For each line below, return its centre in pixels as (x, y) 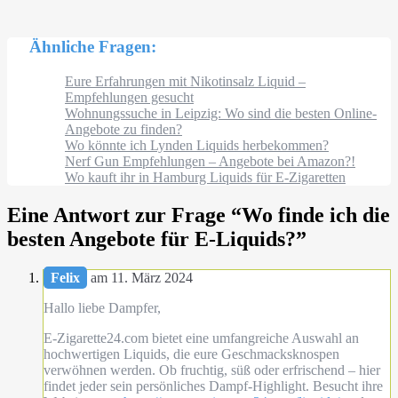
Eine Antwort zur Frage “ (124, 215)
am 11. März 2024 (140, 277)
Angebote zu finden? (123, 129)
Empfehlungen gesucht (129, 97)
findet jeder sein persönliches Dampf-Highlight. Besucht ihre (213, 386)
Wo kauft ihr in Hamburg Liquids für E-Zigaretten (205, 177)
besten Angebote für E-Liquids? (151, 239)
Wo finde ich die (316, 215)
